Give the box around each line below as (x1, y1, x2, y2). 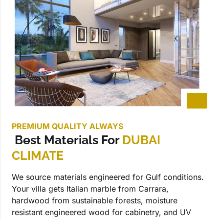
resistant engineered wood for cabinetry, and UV (12, 207, 191, 218)
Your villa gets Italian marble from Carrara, (12, 184, 169, 194)
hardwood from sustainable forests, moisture (12, 196, 177, 206)
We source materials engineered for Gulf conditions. (12, 172, 204, 182)
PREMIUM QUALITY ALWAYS (12, 121, 123, 131)
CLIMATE (12, 148, 64, 163)
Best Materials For (12, 132, 122, 148)
